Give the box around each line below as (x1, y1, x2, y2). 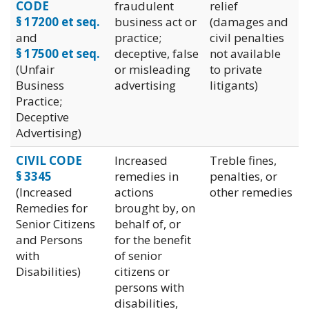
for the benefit (114, 231, 191, 248)
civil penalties (210, 29, 284, 46)
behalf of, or (114, 215, 181, 232)
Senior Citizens (16, 215, 95, 232)
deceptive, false (114, 45, 199, 61)
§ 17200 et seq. (16, 13, 100, 30)
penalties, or (210, 168, 277, 184)
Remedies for (16, 199, 88, 216)
